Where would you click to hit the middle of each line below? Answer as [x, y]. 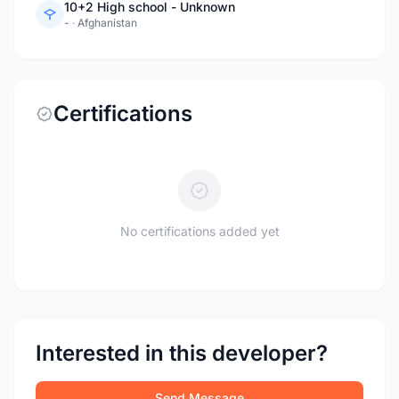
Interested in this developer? [182, 353]
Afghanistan [107, 23]
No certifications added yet [199, 231]
